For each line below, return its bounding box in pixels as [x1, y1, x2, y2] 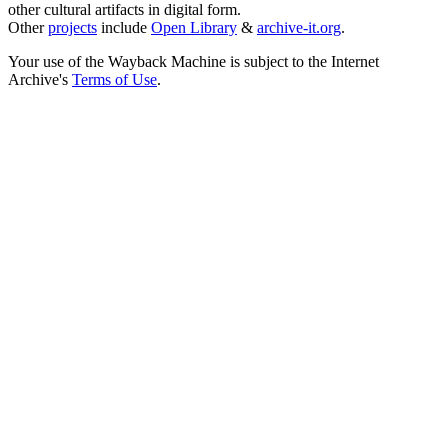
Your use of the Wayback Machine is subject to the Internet [8, 53, 379, 71]
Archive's [8, 71, 72, 89]
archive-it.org [257, 19, 341, 37]
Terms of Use [72, 71, 157, 89]
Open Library [151, 19, 237, 37]
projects [48, 19, 97, 37]
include [97, 19, 151, 37]
